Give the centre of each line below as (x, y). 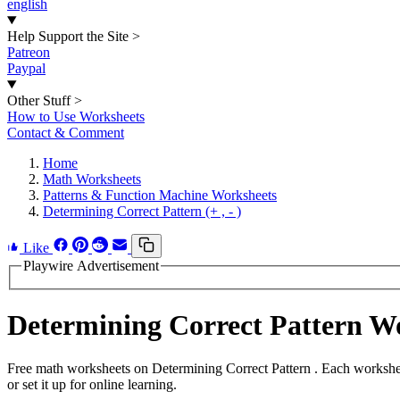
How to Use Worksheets (76, 117)
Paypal (26, 68)
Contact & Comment (66, 133)
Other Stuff (39, 100)
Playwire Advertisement (91, 266)
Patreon (29, 52)
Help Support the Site (68, 36)
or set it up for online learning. (92, 385)
